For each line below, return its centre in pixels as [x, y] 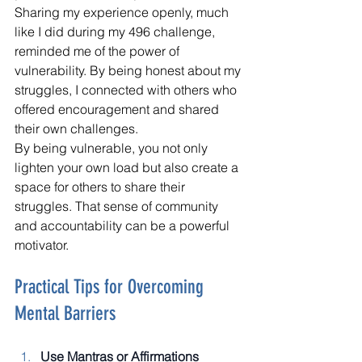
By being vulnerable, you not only [113, 147]
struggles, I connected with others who [127, 89]
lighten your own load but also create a [128, 167]
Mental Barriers [65, 313]
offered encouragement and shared [118, 109]
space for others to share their [101, 186]
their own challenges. [76, 128]
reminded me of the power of [99, 51]
